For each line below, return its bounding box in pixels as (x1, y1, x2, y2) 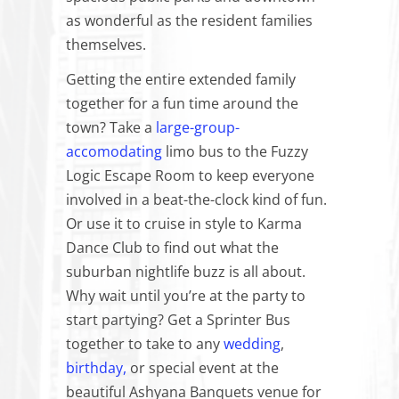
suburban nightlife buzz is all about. (66, 262, 305, 281)
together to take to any (66, 334, 224, 354)
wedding (224, 334, 281, 354)
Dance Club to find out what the (66, 238, 279, 257)
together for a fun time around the (66, 94, 298, 113)
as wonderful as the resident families (66, 11, 313, 30)
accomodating (66, 142, 162, 161)
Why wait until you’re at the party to (66, 286, 305, 305)
